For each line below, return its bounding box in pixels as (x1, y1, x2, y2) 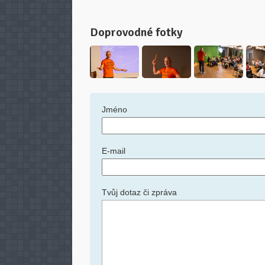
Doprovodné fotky (90, 25, 183, 40)
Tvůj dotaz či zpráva (102, 188, 177, 197)
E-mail (102, 146, 125, 156)
